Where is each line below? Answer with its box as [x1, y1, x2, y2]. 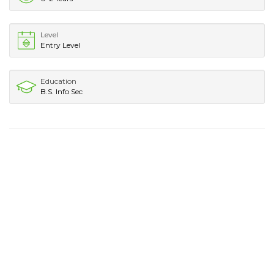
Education [40, 76, 76, 86]
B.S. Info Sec [40, 86, 83, 96]
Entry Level [40, 40, 80, 50]
